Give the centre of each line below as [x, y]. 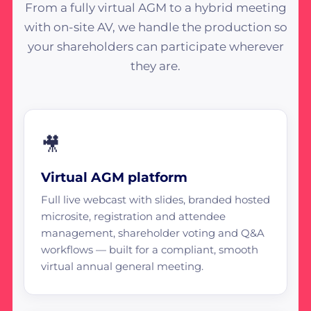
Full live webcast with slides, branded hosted [155, 199]
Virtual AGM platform [114, 177]
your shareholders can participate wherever [155, 46]
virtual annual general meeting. [122, 266]
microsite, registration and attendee [133, 216]
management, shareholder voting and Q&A [152, 233]
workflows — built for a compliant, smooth [149, 249]
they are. [155, 66]
